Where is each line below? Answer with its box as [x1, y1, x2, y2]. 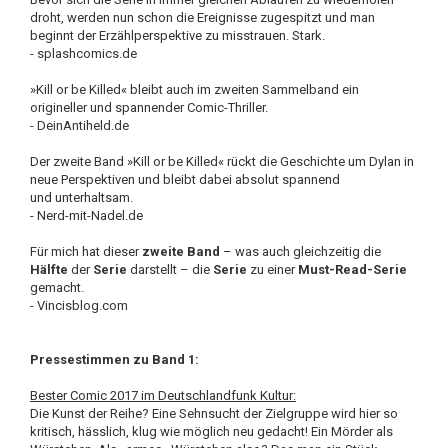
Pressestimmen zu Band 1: [30, 352, 199, 367]
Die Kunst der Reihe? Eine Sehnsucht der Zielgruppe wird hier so [30, 406, 398, 421]
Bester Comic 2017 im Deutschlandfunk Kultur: [30, 388, 296, 403]
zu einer [247, 262, 298, 277]
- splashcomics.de [30, 46, 137, 61]
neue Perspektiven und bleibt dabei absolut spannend [30, 172, 340, 187]
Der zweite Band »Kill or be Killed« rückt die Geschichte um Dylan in [30, 154, 414, 169]
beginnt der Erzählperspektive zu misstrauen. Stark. [30, 28, 325, 43]
